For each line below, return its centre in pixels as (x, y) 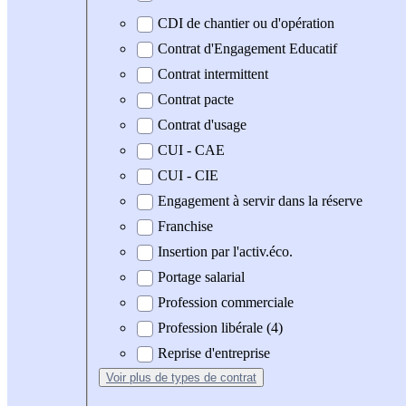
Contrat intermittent (213, 74)
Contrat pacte (196, 100)
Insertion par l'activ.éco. (225, 252)
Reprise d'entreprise (214, 353)
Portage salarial (201, 277)
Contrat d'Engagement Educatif (247, 49)
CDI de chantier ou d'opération (246, 24)
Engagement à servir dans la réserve (260, 201)
